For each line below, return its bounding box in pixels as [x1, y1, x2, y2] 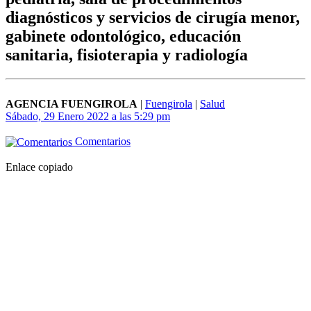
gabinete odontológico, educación [6, 27, 241, 46]
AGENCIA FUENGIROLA [6, 98, 137, 110]
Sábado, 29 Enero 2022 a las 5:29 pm [6, 110, 170, 123]
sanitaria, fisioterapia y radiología [6, 46, 248, 65]
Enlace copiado [6, 161, 73, 174]
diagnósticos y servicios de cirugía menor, [6, 8, 300, 27]
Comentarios [72, 135, 131, 148]
